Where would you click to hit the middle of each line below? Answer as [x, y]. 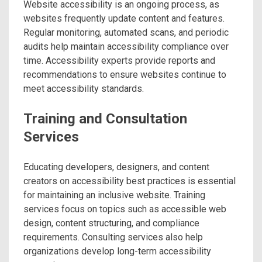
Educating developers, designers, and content [116, 167]
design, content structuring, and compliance [111, 223]
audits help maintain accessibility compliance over [126, 47]
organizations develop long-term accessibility [117, 251]
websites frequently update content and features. [124, 19]
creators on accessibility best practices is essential [130, 181]
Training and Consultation [105, 119]
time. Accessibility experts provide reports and [119, 61]
